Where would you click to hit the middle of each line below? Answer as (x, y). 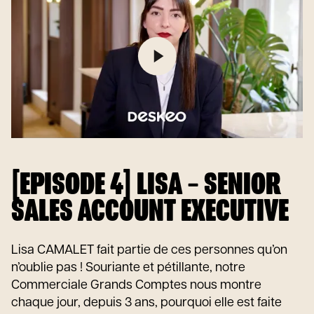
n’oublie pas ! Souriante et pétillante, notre (128, 268)
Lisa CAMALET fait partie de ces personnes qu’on (149, 251)
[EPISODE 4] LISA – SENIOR (146, 185)
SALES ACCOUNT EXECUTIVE (150, 212)
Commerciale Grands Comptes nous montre (136, 286)
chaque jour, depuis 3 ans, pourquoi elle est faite (146, 303)
